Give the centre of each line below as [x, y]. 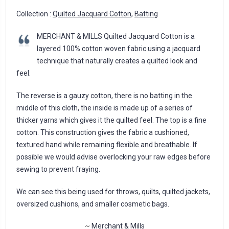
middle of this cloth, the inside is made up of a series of [105, 108]
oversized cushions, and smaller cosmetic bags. [93, 204]
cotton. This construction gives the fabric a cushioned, [103, 133]
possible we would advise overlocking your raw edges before [113, 157]
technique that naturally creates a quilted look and [117, 61]
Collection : [35, 14]
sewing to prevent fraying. [58, 169]
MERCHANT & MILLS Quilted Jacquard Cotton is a [116, 37]
